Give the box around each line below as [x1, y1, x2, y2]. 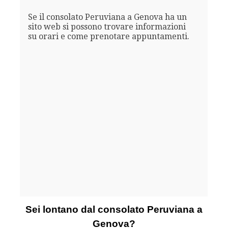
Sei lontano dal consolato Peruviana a [25, 204, 203, 215]
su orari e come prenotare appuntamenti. [27, 31, 189, 41]
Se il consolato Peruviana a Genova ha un [27, 12, 187, 22]
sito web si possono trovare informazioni [27, 21, 186, 32]
